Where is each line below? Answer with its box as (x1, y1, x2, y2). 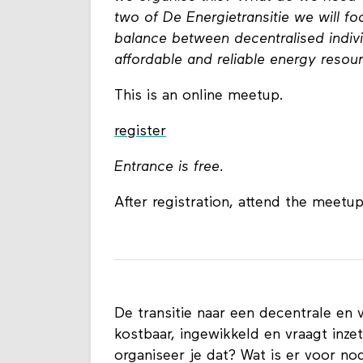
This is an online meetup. (114, 88, 284, 104)
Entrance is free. (114, 160, 224, 175)
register (114, 124, 166, 139)
